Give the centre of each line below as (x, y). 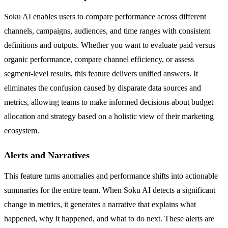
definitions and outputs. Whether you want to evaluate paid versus (110, 45)
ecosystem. (22, 130)
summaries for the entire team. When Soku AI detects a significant (110, 190)
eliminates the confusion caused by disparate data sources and (103, 88)
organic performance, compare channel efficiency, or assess (99, 59)
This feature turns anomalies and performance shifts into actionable (111, 176)
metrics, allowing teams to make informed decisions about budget (109, 102)
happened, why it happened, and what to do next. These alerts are (109, 218)
